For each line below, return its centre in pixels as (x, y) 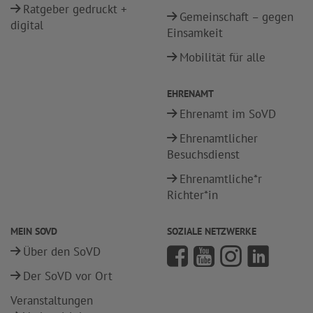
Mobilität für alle (223, 57)
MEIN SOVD (34, 231)
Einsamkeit (195, 33)
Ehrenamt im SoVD (228, 114)
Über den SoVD (62, 252)
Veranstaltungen (52, 300)
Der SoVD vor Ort (68, 276)
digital (27, 25)
